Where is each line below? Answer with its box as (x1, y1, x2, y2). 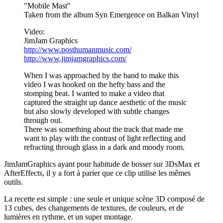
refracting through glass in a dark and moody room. (24, 142, 185, 151)
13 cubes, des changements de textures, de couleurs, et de (4, 203, 184, 212)
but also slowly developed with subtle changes (24, 107, 169, 115)
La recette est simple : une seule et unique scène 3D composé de (4, 194, 205, 203)
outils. (4, 177, 23, 186)
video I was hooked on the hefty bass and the (24, 80, 165, 89)
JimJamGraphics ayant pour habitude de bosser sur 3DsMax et (4, 159, 200, 168)
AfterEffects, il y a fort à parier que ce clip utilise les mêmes (4, 168, 191, 177)
